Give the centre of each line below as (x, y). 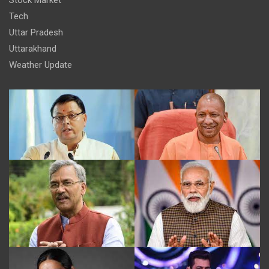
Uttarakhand (33, 48)
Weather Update (41, 65)
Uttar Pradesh (36, 32)
